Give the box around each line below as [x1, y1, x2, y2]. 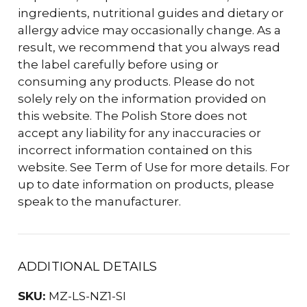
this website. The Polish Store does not [17, 108, 247, 123]
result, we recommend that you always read [17, 40, 280, 54]
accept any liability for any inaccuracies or [17, 125, 261, 140]
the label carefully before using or [17, 57, 219, 71]
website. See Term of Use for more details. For [17, 160, 290, 174]
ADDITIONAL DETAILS [17, 258, 157, 274]
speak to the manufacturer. [17, 194, 181, 208]
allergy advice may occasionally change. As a [17, 23, 281, 37]
